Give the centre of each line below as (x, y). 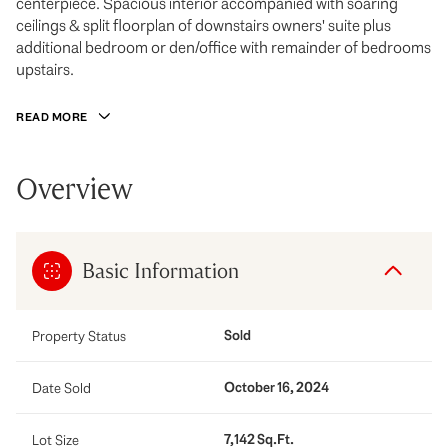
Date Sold (61, 388)
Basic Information (160, 271)
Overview (74, 189)
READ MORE (52, 117)
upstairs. (45, 69)
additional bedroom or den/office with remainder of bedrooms (223, 47)
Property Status (79, 336)
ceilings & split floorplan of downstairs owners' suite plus (203, 25)
